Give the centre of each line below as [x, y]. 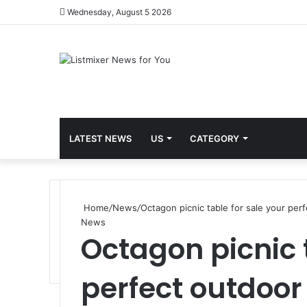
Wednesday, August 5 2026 [118, 12]
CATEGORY [214, 138]
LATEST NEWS [100, 138]
